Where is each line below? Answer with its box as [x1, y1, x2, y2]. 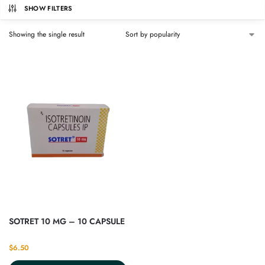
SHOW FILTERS [24, 4, 73, 14]
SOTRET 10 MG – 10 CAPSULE [9, 215, 125, 227]
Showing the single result [9, 29, 85, 40]
